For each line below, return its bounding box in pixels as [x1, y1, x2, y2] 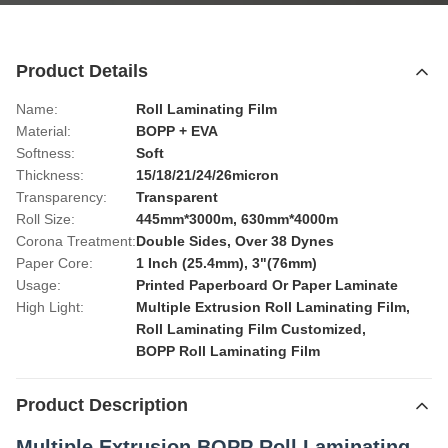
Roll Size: [16, 211, 75, 227]
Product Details [16, 61, 148, 81]
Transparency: [16, 189, 107, 205]
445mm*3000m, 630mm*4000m [136, 211, 338, 227]
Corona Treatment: [16, 233, 136, 249]
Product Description [16, 395, 188, 415]
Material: [16, 123, 71, 139]
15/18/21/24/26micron [136, 167, 279, 183]
